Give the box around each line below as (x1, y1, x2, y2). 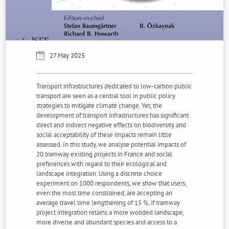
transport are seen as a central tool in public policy (36, 91, 176, 101)
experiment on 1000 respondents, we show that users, (36, 179, 187, 188)
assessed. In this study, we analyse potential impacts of (36, 140, 187, 149)
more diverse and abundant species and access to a (36, 218, 177, 227)
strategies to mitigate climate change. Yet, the (36, 101, 163, 110)
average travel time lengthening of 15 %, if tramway (36, 198, 180, 208)
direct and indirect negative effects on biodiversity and (36, 121, 187, 130)
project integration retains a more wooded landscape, (36, 208, 184, 217)
